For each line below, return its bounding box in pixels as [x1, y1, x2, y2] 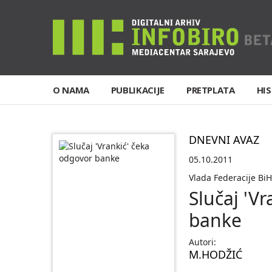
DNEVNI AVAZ [189, 132, 259, 147]
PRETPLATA [186, 84, 235, 96]
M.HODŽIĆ [189, 247, 242, 262]
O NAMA [53, 84, 89, 96]
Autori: [189, 236, 216, 248]
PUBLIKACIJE [110, 84, 165, 96]
